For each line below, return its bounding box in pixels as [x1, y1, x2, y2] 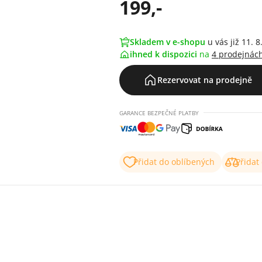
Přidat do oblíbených [133, 156, 215, 167]
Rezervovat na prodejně [157, 74, 252, 85]
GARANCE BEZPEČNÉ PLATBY [119, 109, 199, 117]
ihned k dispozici [130, 49, 199, 60]
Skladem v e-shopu [130, 36, 205, 47]
